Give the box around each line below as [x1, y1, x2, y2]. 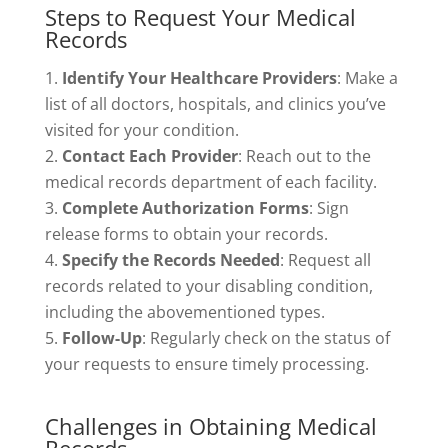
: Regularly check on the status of [141, 327, 390, 350]
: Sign [308, 197, 349, 220]
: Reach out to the [237, 145, 371, 168]
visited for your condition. [44, 119, 239, 142]
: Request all [279, 249, 371, 272]
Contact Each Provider [61, 145, 238, 168]
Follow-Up [61, 327, 142, 350]
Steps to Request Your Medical [44, 2, 356, 33]
